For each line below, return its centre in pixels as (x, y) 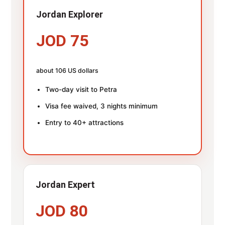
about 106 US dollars (68, 70)
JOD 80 (62, 211)
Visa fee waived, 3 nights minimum (102, 106)
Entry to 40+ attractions (85, 122)
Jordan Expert (66, 184)
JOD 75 (63, 40)
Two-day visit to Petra (81, 89)
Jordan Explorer (70, 14)
